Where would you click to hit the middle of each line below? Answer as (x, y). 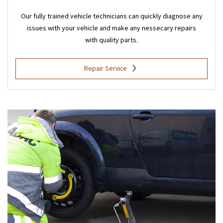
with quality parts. (111, 40)
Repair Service (105, 68)
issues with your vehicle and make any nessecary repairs (111, 28)
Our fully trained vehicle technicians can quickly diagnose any (111, 16)
